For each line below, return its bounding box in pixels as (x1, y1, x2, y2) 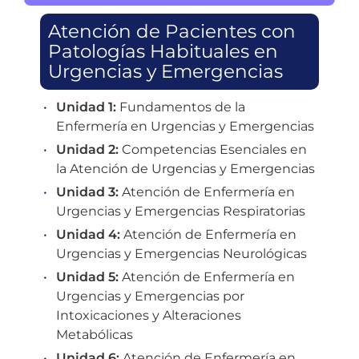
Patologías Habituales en (48, 39, 278, 63)
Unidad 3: (56, 184, 119, 200)
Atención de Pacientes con (48, 19, 296, 42)
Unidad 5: (56, 268, 119, 284)
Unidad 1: (56, 99, 116, 115)
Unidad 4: (56, 226, 120, 242)
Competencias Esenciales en (119, 141, 307, 157)
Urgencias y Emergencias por (56, 288, 244, 304)
